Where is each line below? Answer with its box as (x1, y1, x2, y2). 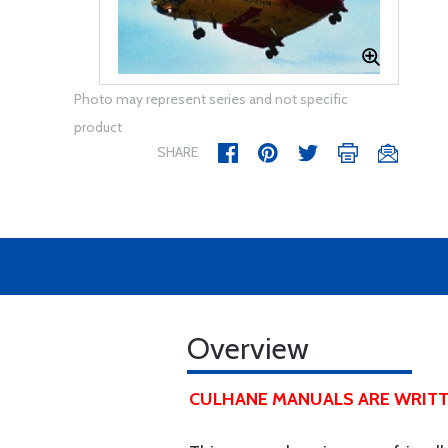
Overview (187, 330, 309, 367)
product (74, 118, 122, 136)
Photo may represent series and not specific (74, 90, 348, 108)
